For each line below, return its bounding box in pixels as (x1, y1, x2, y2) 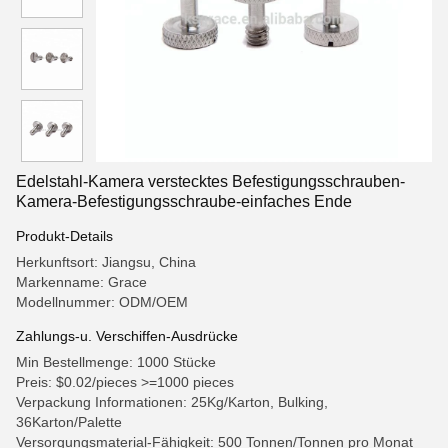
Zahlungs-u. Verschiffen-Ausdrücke (16, 328, 238, 344)
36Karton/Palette (16, 414, 122, 430)
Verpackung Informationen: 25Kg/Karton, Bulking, (16, 394, 328, 410)
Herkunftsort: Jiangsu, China (16, 254, 196, 270)
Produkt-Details (16, 228, 113, 244)
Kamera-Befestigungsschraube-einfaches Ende (16, 193, 352, 210)
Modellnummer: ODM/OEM (16, 294, 188, 310)
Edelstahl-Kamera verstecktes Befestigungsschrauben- (16, 173, 405, 190)
